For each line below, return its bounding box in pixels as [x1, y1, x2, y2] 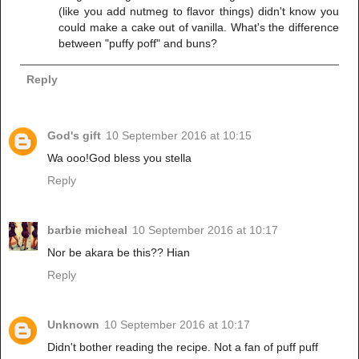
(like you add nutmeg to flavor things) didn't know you [58, 4, 339, 18]
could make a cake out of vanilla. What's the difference [58, 20, 339, 34]
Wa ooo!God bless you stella [47, 151, 192, 164]
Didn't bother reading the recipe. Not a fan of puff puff [47, 340, 318, 353]
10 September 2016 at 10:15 [106, 128, 252, 142]
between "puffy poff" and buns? [58, 36, 218, 50]
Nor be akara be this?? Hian [47, 245, 190, 259]
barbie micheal [47, 223, 127, 236]
